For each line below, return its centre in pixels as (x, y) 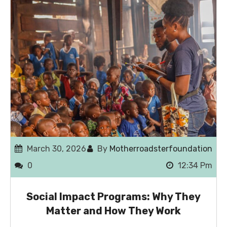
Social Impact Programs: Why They (113, 197)
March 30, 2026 (55, 149)
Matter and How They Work (113, 211)
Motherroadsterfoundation (161, 149)
